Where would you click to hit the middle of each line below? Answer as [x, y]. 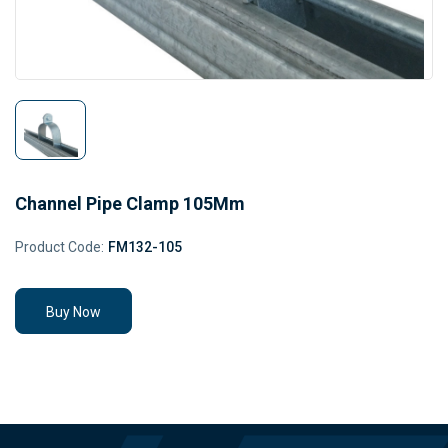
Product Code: [59, 247]
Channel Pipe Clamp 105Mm [130, 203]
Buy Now [73, 312]
